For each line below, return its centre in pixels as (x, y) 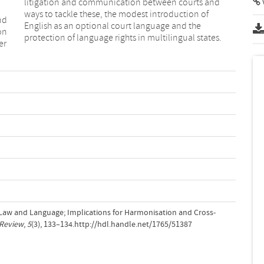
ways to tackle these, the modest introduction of (116, 14)
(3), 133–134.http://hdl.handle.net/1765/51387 (111, 224)
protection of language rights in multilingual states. (123, 37)
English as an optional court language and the (112, 26)
